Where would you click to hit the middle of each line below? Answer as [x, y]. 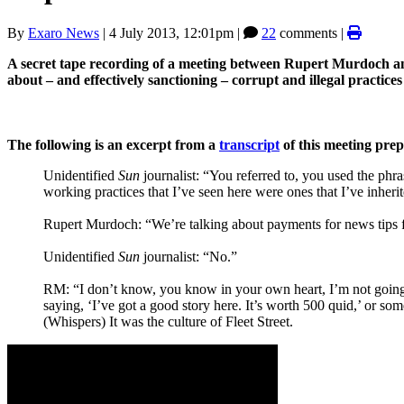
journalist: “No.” [188, 256]
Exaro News [64, 32]
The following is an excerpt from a [111, 144]
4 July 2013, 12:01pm [171, 32]
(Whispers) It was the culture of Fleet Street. [168, 321]
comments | [312, 32]
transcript [249, 144]
